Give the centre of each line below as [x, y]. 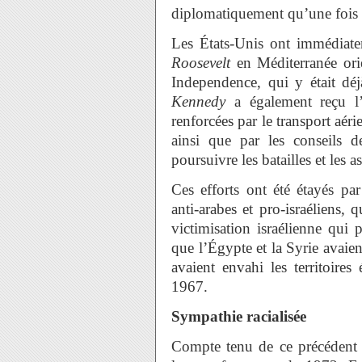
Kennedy [198, 101]
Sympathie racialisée [239, 316]
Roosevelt [201, 63]
